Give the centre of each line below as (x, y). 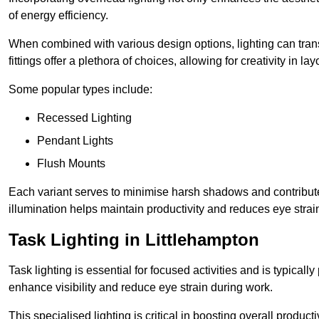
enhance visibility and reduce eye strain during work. (141, 287)
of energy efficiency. (58, 15)
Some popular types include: (80, 89)
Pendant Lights (75, 140)
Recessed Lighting (84, 117)
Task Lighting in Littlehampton (134, 239)
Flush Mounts (71, 163)
